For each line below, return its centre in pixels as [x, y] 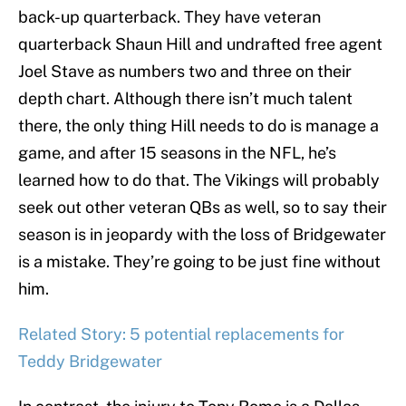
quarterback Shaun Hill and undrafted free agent [200, 44]
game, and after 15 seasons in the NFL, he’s [177, 153]
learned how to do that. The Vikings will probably [199, 180]
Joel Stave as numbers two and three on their [185, 72]
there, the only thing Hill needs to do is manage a [198, 126]
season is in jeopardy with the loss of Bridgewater [202, 235]
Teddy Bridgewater [90, 362]
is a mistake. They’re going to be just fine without [199, 262]
